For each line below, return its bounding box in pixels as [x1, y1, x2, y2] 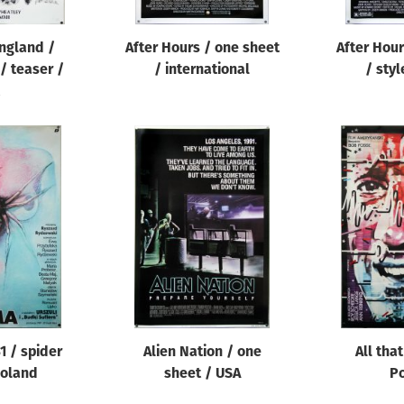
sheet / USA [163, 367, 241, 381]
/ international [154, 63, 250, 78]
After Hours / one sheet [124, 41, 280, 56]
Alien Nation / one [142, 345, 262, 360]
